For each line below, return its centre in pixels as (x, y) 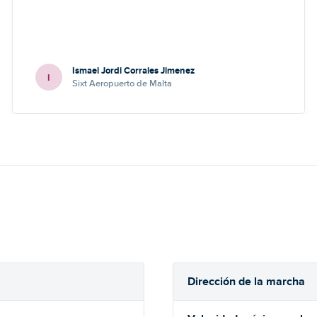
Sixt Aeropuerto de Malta (122, 83)
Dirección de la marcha (246, 281)
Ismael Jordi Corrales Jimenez (134, 70)
